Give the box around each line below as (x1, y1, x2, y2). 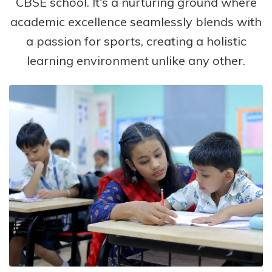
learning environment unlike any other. (27, 52, 245, 68)
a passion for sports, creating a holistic (25, 33, 246, 49)
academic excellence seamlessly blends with (10, 13, 262, 29)
